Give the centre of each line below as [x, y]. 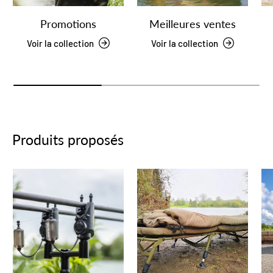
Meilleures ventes [193, 23]
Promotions [68, 23]
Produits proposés [68, 140]
